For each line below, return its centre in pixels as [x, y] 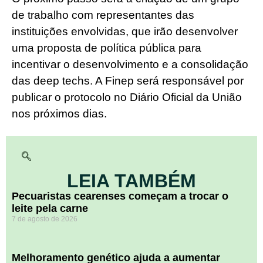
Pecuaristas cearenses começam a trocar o [120, 196]
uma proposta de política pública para [107, 48]
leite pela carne [50, 209]
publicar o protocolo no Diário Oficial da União [127, 97]
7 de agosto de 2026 [45, 219]
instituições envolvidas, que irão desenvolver [125, 32]
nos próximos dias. [62, 114]
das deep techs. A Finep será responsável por [128, 81]
